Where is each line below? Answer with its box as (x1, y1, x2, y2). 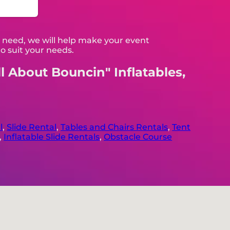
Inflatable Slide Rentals (4, 131, 100, 142)
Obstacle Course (104, 131, 172, 142)
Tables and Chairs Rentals (61, 122, 168, 132)
